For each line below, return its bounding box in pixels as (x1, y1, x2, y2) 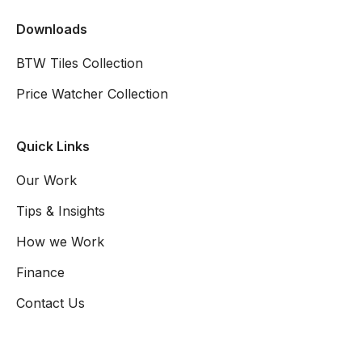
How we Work (16, 233, 104, 250)
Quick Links (16, 137, 90, 154)
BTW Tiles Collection (16, 54, 143, 71)
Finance (16, 263, 65, 280)
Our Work (16, 171, 77, 188)
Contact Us (16, 294, 85, 311)
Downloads (16, 20, 87, 37)
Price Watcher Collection (16, 85, 168, 102)
